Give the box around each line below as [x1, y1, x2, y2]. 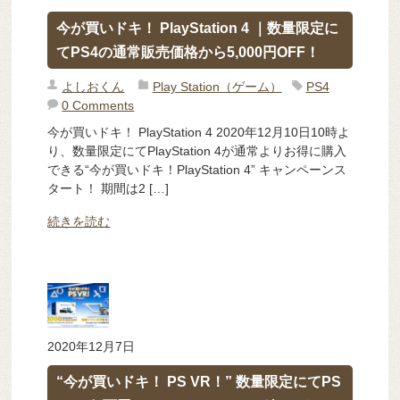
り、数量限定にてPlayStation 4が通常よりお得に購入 [47, 143, 347, 158]
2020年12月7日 [47, 339, 136, 354]
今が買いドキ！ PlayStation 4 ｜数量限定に [56, 21, 339, 37]
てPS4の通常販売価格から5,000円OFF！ [56, 45, 321, 61]
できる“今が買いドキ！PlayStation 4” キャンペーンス [47, 162, 347, 177]
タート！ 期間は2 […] [47, 180, 170, 196]
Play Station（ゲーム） [152, 79, 282, 95]
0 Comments [62, 98, 135, 113]
